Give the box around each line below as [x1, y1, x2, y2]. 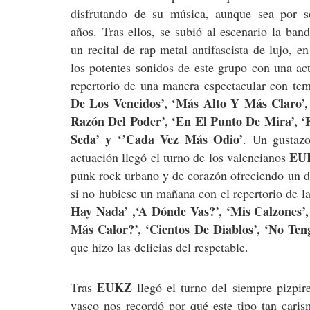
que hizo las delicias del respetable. [71, 239, 248, 256]
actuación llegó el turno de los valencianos [71, 149, 290, 166]
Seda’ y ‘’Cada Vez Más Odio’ [71, 130, 244, 149]
